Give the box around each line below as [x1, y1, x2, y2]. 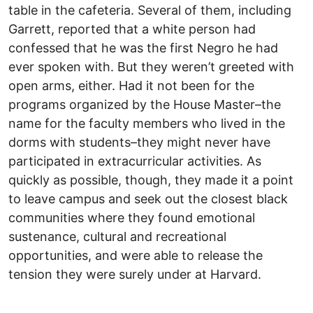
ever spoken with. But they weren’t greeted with [8, 59, 294, 74]
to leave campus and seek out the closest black [8, 191, 288, 206]
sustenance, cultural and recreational [8, 228, 226, 244]
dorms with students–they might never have [8, 134, 270, 150]
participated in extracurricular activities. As [8, 153, 261, 168]
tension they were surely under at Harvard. [8, 266, 261, 282]
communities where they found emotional [8, 210, 255, 225]
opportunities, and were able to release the [8, 247, 263, 263]
